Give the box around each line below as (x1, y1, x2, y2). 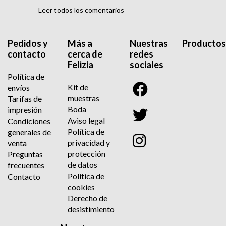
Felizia (68, 59, 93, 70)
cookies (68, 182, 95, 192)
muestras (68, 93, 99, 103)
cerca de (68, 48, 102, 60)
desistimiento (68, 204, 115, 214)
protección (68, 149, 105, 159)
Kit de (68, 82, 88, 92)
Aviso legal (68, 116, 105, 126)
